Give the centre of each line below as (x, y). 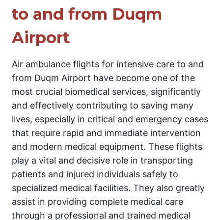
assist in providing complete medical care (97, 202)
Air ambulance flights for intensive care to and (108, 64)
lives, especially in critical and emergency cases (110, 119)
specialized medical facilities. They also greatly (108, 188)
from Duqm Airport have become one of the (103, 78)
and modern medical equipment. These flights (107, 147)
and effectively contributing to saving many (103, 106)
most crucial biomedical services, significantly (106, 92)
